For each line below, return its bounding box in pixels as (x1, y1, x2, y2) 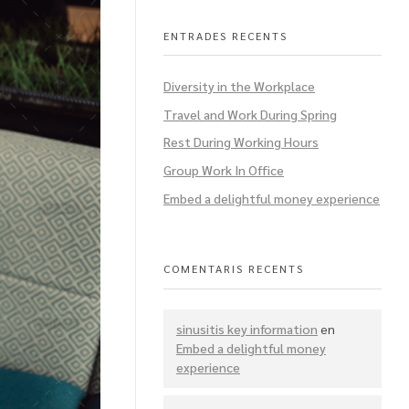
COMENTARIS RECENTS (163, 260, 304, 276)
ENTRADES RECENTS (163, 27, 288, 43)
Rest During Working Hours (163, 133, 319, 151)
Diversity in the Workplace (163, 77, 315, 94)
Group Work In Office (163, 162, 284, 179)
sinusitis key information (176, 320, 318, 338)
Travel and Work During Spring (163, 105, 337, 122)
